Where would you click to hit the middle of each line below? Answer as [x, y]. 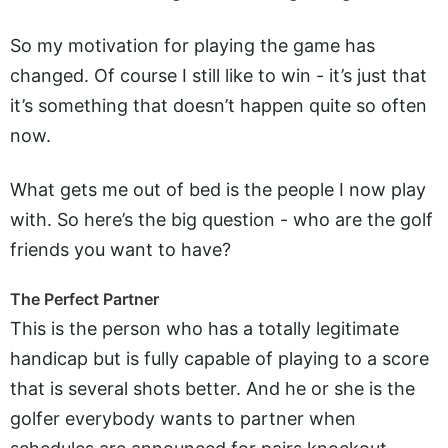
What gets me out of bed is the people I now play [218, 189]
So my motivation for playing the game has [192, 45]
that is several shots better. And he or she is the [212, 389]
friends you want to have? [120, 249]
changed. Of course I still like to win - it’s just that [218, 75]
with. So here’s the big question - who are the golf [221, 219]
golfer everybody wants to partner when [183, 419]
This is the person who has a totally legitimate [204, 329]
